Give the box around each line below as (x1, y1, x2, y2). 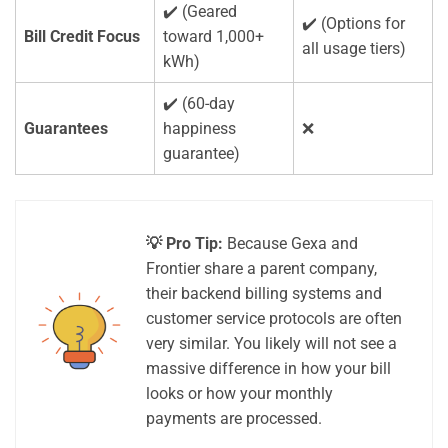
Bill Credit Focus (24, 27, 140, 47)
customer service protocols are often (146, 309, 402, 329)
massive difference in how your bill (146, 359, 391, 379)
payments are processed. (146, 409, 322, 429)
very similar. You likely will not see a (146, 334, 397, 354)
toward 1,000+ (163, 27, 264, 47)
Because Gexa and (223, 234, 358, 254)
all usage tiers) (302, 39, 406, 59)
